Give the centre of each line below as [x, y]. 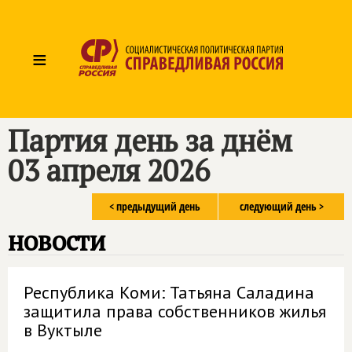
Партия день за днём [150, 141]
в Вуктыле [63, 330]
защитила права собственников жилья [175, 311]
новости [57, 241]
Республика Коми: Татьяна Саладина [169, 292]
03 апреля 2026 [109, 170]
